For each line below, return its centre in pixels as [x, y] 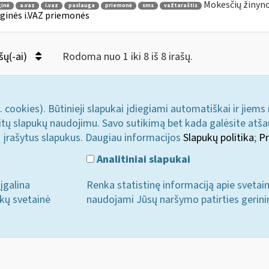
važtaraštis [180, 5]
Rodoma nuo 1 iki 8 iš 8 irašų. [127, 57]
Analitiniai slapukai [143, 159]
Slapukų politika [219, 138]
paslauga [81, 5]
